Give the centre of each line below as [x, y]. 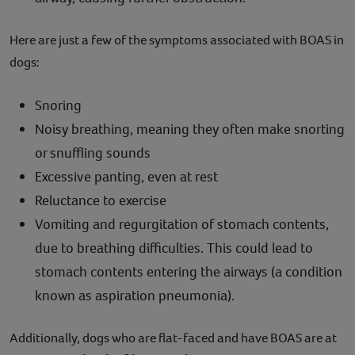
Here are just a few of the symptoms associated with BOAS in [177, 40]
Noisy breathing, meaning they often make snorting [190, 130]
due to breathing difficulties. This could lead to [174, 248]
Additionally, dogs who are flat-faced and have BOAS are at [173, 338]
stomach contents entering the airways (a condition [189, 272]
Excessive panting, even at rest [126, 177]
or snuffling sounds [93, 153]
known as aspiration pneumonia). [135, 296]
